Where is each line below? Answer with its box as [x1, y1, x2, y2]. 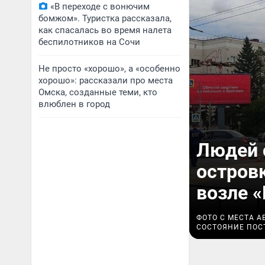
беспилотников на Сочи [38, 37, 140, 47]
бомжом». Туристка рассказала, [38, 13, 172, 24]
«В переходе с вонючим [50, 1, 150, 12]
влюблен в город [38, 99, 110, 109]
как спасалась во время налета [38, 25, 172, 35]
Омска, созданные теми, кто [38, 87, 157, 98]
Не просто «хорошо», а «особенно [38, 63, 180, 74]
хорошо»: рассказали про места [38, 75, 173, 86]
